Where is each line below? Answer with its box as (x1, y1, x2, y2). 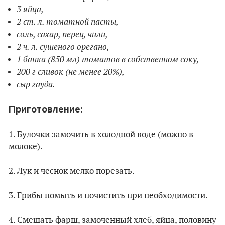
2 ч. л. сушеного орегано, (17, 41, 109, 52)
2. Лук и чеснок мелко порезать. (9, 166, 135, 176)
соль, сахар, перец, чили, (17, 28, 108, 40)
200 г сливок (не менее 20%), (17, 66, 125, 77)
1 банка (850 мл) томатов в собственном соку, (17, 53, 199, 65)
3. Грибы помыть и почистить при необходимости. (9, 190, 208, 201)
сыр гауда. (17, 78, 55, 90)
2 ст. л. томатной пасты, (17, 16, 119, 27)
